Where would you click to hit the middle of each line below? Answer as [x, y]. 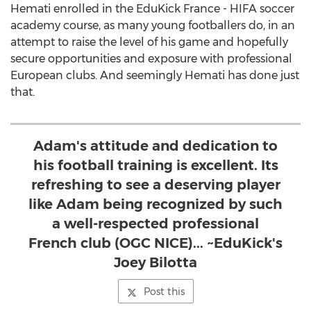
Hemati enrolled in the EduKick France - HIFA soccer [152, 9]
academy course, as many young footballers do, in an [153, 25]
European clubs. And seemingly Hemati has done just [155, 75]
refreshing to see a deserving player [155, 185]
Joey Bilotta [155, 262]
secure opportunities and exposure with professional [151, 59]
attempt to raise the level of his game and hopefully [149, 42]
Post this [164, 292]
